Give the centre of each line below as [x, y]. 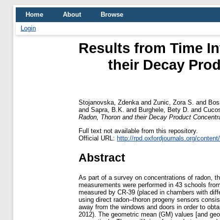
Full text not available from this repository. [138, 131]
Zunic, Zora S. [174, 102]
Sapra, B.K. [108, 110]
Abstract [102, 157]
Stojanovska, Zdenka [109, 102]
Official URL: [98, 138]
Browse [112, 14]
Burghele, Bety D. [164, 110]
